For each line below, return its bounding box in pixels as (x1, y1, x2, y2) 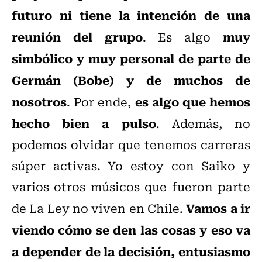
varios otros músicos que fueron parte (12, 177, 250, 196)
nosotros (12, 92, 67, 111)
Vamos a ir (186, 198, 251, 218)
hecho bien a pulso (12, 113, 156, 133)
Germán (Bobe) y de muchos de (12, 70, 250, 89)
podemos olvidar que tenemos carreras (12, 135, 250, 154)
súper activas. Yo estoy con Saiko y (12, 156, 250, 175)
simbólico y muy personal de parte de (12, 49, 250, 68)
